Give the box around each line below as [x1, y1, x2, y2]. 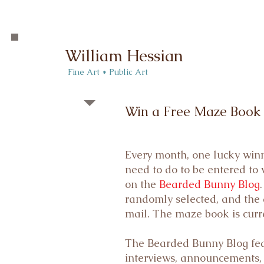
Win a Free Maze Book [125, 103, 260, 120]
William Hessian [65, 45, 183, 66]
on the [125, 177, 159, 191]
